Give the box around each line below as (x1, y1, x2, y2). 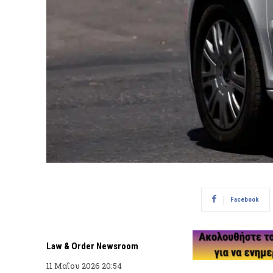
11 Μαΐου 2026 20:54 (46, 260, 122, 271)
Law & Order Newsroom (46, 240, 138, 252)
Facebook (230, 195, 259, 204)
